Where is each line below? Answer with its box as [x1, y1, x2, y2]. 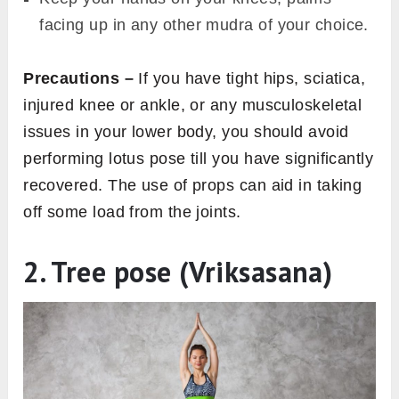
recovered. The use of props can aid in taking [23, 176, 362, 195]
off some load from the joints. [23, 203, 247, 222]
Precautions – [23, 69, 134, 88]
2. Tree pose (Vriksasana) [23, 253, 333, 291]
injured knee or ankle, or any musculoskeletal [23, 96, 362, 115]
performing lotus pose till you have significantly [23, 150, 374, 168]
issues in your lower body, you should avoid [23, 123, 349, 142]
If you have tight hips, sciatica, [133, 69, 366, 88]
